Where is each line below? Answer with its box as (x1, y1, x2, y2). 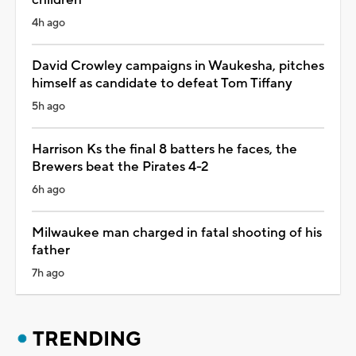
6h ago (32, 182, 65, 197)
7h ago (32, 265, 64, 281)
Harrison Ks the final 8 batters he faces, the (32, 140, 297, 158)
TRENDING (33, 326, 141, 352)
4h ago (32, 15, 65, 30)
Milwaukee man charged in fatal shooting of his (32, 223, 322, 242)
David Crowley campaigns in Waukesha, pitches (32, 56, 324, 75)
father (32, 241, 70, 259)
